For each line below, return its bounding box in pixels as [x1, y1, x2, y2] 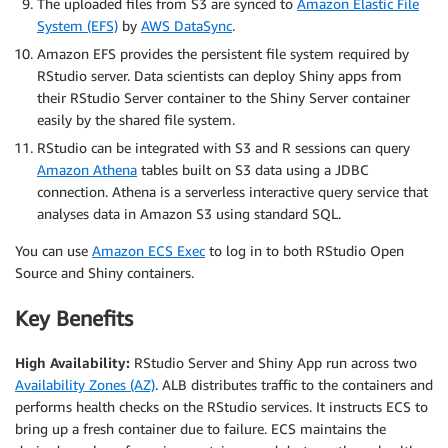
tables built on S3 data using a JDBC [137, 161, 369, 179]
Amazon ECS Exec [92, 242, 205, 260]
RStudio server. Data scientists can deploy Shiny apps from [37, 67, 402, 85]
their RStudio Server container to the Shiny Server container [37, 89, 410, 107]
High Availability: [15, 354, 130, 372]
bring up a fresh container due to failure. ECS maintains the [15, 420, 386, 438]
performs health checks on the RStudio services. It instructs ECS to [15, 398, 428, 416]
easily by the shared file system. [37, 111, 235, 129]
